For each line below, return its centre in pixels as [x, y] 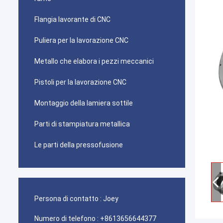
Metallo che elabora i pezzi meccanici [94, 61]
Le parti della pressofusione [79, 145]
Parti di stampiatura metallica [82, 124]
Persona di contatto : [68, 199]
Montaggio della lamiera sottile [84, 103]
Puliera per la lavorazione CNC [81, 40]
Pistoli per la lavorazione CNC [80, 82]
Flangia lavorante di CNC [72, 19]
